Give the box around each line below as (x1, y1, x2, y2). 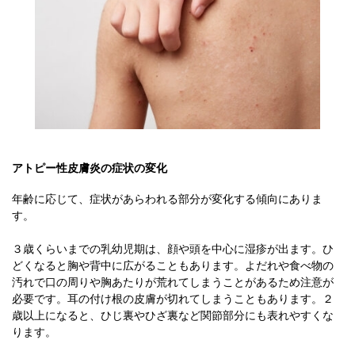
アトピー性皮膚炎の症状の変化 (12, 162, 167, 174)
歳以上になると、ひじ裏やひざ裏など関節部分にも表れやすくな (12, 309, 334, 322)
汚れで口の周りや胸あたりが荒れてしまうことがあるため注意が (12, 276, 334, 288)
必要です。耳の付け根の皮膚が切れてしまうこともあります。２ (12, 292, 334, 305)
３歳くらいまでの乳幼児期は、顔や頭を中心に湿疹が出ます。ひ (12, 242, 334, 255)
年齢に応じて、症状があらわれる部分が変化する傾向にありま (12, 193, 323, 205)
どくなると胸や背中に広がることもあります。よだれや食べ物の (12, 259, 334, 272)
